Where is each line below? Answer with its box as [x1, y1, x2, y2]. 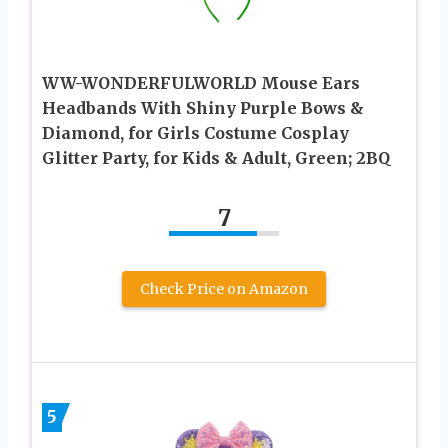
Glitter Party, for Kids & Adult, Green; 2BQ [42, 147, 390, 168]
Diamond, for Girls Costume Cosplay [42, 122, 349, 143]
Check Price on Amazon [140, 279, 308, 298]
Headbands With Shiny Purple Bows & [42, 97, 364, 118]
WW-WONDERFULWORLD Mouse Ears [42, 72, 360, 93]
